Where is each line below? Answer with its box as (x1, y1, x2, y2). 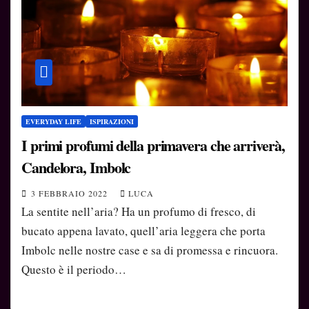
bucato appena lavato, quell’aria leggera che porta (21, 222, 266, 239)
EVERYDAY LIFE (26, 116, 81, 126)
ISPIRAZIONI (90, 116, 134, 126)
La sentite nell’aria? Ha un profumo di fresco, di (21, 203, 256, 219)
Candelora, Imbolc (21, 155, 131, 179)
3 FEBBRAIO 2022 (31, 187, 110, 199)
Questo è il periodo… (21, 261, 126, 277)
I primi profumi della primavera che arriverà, (21, 133, 285, 157)
